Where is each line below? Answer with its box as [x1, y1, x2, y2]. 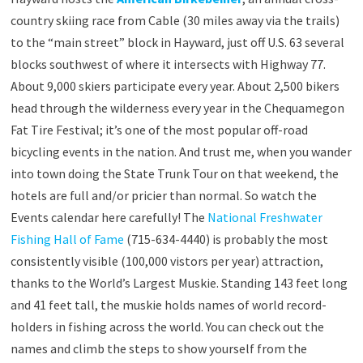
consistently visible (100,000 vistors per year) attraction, [10, 252, 323, 269]
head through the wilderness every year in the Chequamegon [10, 99, 344, 116]
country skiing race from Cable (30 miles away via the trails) [10, 11, 340, 28]
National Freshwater [207, 208, 322, 225]
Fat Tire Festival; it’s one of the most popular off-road [10, 121, 308, 138]
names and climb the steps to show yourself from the [10, 340, 307, 357]
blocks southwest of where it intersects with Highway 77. [10, 55, 326, 72]
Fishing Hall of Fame [10, 230, 124, 247]
